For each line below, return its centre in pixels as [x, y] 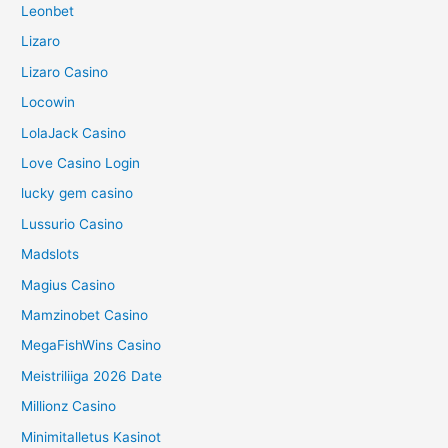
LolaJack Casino [74, 132]
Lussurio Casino [72, 223]
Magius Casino [68, 284]
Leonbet [48, 10]
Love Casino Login [81, 163]
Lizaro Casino [65, 71]
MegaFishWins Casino [91, 345]
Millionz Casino [69, 406]
